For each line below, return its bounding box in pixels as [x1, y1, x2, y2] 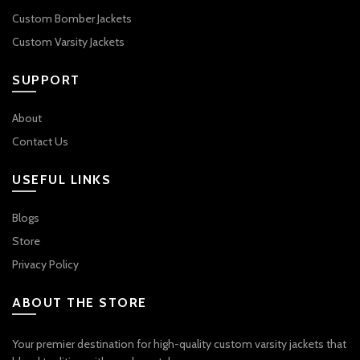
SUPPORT [12, 72, 80, 88]
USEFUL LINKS [12, 171, 111, 187]
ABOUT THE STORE [12, 294, 147, 310]
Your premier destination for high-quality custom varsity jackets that [12, 336, 346, 351]
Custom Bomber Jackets [12, 10, 132, 26]
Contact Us [12, 133, 68, 149]
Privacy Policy [12, 256, 79, 272]
